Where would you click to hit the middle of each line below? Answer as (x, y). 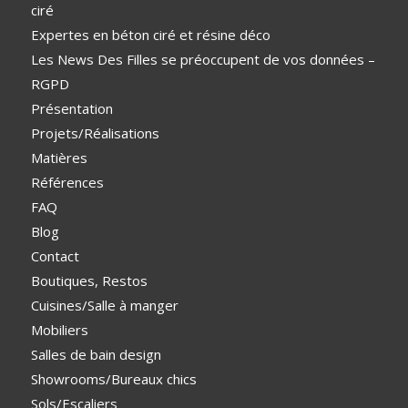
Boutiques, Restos (89, 280)
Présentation (71, 108)
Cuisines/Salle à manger (104, 305)
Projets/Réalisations (95, 133)
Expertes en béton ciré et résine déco (150, 34)
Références (67, 182)
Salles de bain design (96, 354)
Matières (59, 157)
